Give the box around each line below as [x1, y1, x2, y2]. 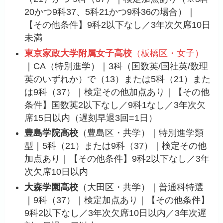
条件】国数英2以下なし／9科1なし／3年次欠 [24, 100, 206, 110]
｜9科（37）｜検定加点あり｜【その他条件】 [24, 195, 210, 205]
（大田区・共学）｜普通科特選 [78, 182, 204, 192]
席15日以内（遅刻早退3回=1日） [24, 112, 158, 123]
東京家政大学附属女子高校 [24, 48, 132, 58]
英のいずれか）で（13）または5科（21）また [24, 74, 211, 84]
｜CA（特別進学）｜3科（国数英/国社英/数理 [24, 61, 209, 71]
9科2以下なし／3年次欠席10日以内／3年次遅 [24, 208, 207, 218]
